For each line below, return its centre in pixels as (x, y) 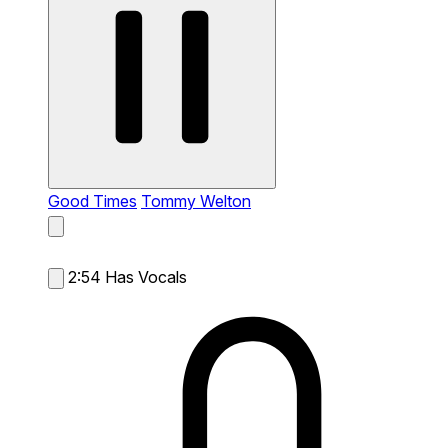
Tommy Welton (196, 200)
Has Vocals (146, 276)
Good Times (92, 200)
